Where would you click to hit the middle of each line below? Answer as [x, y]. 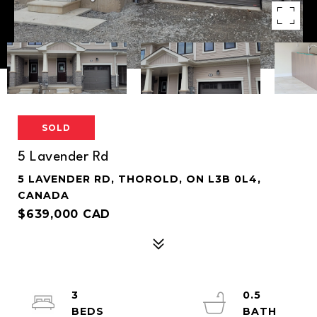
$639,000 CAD [64, 214]
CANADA [44, 195]
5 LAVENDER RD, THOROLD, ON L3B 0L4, [139, 179]
